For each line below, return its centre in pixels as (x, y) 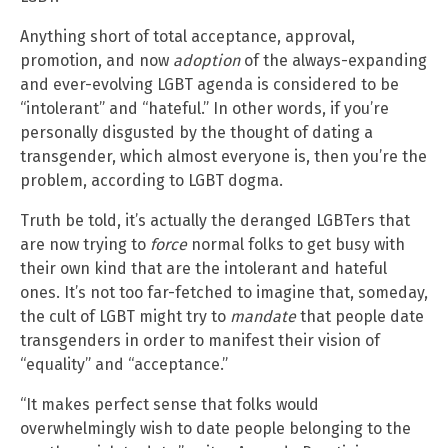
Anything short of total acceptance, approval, (187, 36)
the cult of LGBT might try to (125, 316)
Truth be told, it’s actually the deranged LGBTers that (215, 220)
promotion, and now (96, 60)
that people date (360, 316)
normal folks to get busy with (296, 244)
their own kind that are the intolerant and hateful (203, 268)
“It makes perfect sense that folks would (169, 404)
